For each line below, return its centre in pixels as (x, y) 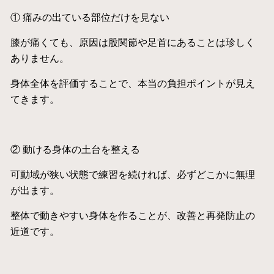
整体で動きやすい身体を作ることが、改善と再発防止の (132, 215)
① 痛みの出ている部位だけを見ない (90, 17)
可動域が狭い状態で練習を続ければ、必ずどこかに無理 (132, 174)
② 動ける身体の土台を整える (75, 149)
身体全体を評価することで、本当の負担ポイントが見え (132, 83)
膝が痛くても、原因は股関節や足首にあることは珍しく (132, 42)
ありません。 (39, 58)
